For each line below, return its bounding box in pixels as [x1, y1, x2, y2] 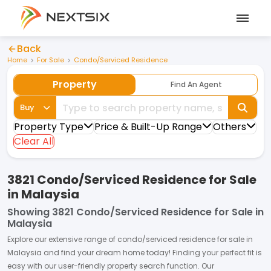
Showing [7, 205, 50, 219]
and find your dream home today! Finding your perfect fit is [42, 247, 262, 258]
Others [213, 120, 246, 134]
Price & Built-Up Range [94, 120, 202, 134]
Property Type [14, 120, 83, 134]
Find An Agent [171, 79, 222, 90]
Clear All [14, 134, 54, 148]
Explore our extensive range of [7, 234, 117, 244]
